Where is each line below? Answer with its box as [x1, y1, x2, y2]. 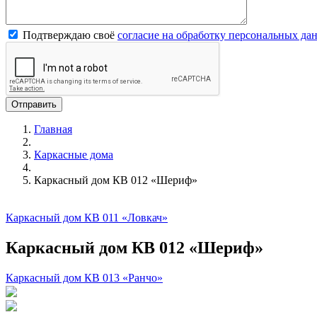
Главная [34, 123, 72, 136]
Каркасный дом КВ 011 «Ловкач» [6, 212, 168, 224]
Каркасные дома [34, 149, 113, 161]
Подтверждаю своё [20, 29, 117, 42]
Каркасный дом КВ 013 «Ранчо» [6, 271, 163, 284]
